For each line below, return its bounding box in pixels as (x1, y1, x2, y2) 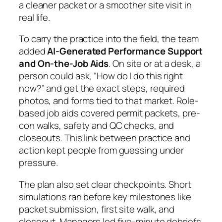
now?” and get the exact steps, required (19, 82, 185, 95)
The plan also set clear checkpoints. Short (19, 177, 191, 191)
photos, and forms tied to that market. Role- (19, 94, 199, 108)
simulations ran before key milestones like (19, 190, 191, 203)
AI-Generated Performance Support (47, 45, 203, 58)
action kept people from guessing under (19, 144, 184, 157)
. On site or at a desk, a (109, 57, 201, 70)
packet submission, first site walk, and (19, 202, 175, 216)
